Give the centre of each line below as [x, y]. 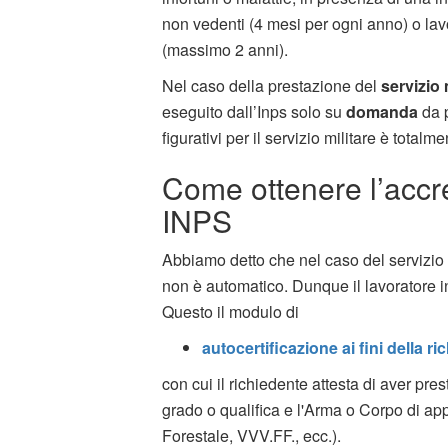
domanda [382, 111]
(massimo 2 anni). [225, 49]
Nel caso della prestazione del [271, 85]
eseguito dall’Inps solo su [254, 111]
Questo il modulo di [232, 311]
